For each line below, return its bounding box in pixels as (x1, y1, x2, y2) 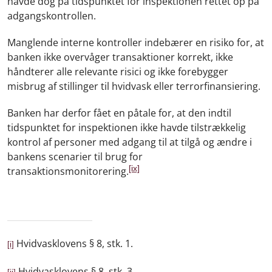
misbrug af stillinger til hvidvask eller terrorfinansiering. (7, 79, 260, 93)
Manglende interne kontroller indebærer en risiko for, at (7, 35, 264, 49)
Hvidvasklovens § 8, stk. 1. (14, 236, 133, 250)
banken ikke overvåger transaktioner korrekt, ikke (7, 50, 233, 64)
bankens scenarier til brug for (7, 149, 143, 163)
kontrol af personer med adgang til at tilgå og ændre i (7, 135, 252, 149)
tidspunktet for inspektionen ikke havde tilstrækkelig (7, 120, 246, 134)
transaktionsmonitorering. (7, 164, 129, 178)
